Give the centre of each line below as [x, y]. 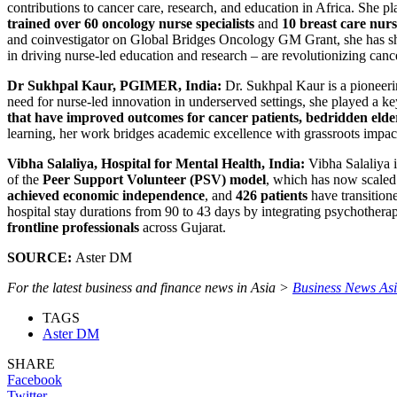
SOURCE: [41, 257]
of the [25, 179]
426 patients [272, 195]
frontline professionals [73, 227]
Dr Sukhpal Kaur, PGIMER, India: [114, 85]
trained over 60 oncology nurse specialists [132, 23]
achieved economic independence [106, 195]
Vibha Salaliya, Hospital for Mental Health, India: [156, 163]
